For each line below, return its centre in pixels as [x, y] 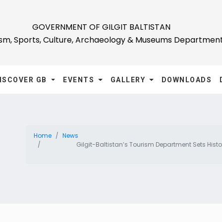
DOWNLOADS [187, 80]
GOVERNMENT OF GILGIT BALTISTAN [101, 27]
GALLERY [129, 80]
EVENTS [80, 80]
